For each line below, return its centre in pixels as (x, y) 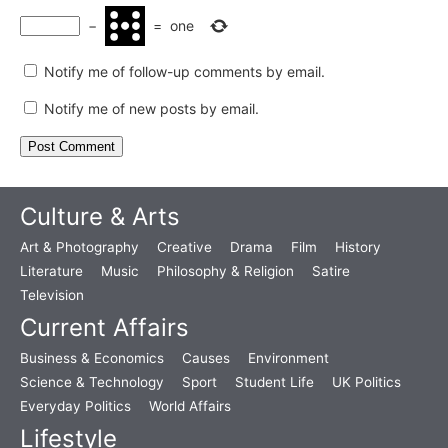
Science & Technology (92, 381)
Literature (51, 270)
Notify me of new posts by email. (151, 108)
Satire (331, 270)
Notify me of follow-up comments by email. (184, 71)
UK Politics (366, 381)
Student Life (274, 381)
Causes (206, 357)
